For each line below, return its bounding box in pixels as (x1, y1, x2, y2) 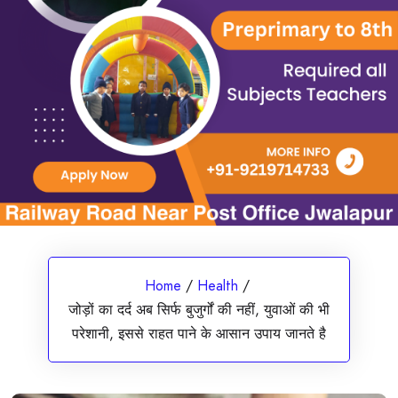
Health (196, 275, 238, 296)
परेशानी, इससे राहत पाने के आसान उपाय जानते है (72, 322, 326, 344)
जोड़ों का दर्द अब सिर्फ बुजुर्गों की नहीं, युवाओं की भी (68, 298, 330, 320)
